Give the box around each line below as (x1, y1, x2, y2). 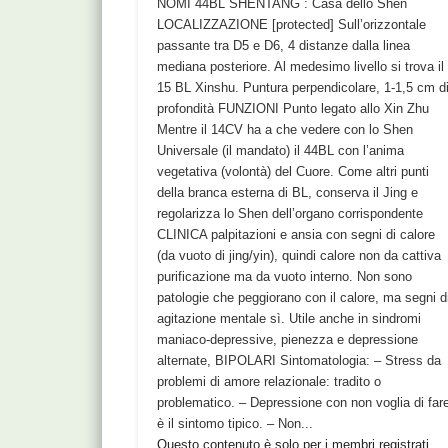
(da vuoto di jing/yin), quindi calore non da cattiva (157, 247, 442, 263)
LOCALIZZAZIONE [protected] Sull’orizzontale (157, 16, 427, 32)
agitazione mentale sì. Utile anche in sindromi (157, 310, 422, 326)
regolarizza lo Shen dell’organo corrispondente (157, 205, 424, 221)
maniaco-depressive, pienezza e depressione (157, 331, 419, 347)
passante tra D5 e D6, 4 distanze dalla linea (157, 37, 411, 53)
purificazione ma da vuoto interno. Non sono (157, 268, 413, 284)
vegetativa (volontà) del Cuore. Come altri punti (157, 163, 430, 179)
